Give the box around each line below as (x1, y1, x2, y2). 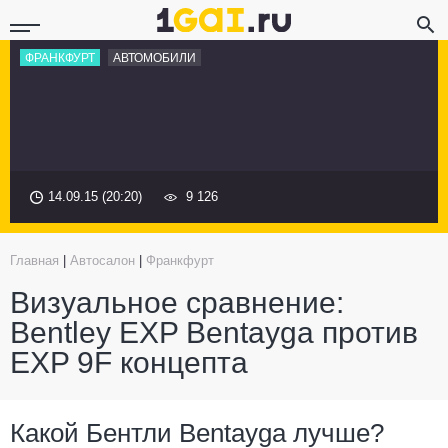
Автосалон (70, 253, 135, 268)
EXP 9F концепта (10, 346, 248, 379)
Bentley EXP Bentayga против (10, 316, 418, 349)
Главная (10, 253, 59, 268)
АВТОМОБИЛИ (113, 51, 196, 65)
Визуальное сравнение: (10, 286, 344, 319)
